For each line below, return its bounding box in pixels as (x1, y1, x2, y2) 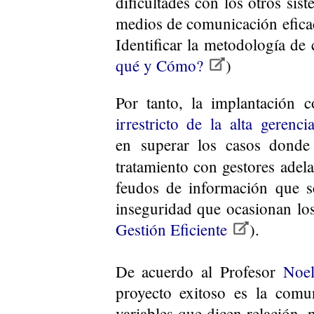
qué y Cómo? (115, 54, 209, 76)
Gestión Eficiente (115, 218, 233, 240)
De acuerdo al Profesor (115, 260, 284, 282)
